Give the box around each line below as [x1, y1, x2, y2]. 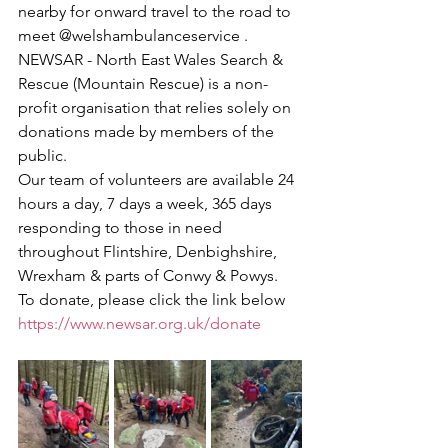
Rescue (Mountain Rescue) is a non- [18, 74, 268, 93]
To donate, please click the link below [18, 290, 285, 309]
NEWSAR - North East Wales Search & [18, 50, 287, 69]
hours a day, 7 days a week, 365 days [18, 194, 276, 213]
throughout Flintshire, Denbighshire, [18, 242, 281, 261]
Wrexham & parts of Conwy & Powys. [18, 266, 278, 285]
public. [18, 146, 71, 165]
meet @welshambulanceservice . [18, 26, 248, 45]
